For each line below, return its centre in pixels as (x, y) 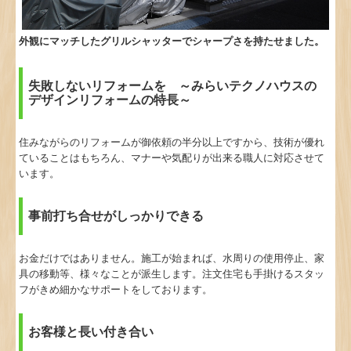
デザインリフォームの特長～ (110, 100)
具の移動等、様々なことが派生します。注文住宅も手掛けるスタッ (172, 274)
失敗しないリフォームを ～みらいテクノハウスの (173, 86)
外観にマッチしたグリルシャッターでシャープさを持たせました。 (172, 42)
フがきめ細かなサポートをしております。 (116, 290)
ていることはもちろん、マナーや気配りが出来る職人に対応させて (172, 158)
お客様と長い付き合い (91, 332)
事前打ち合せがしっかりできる (116, 216)
